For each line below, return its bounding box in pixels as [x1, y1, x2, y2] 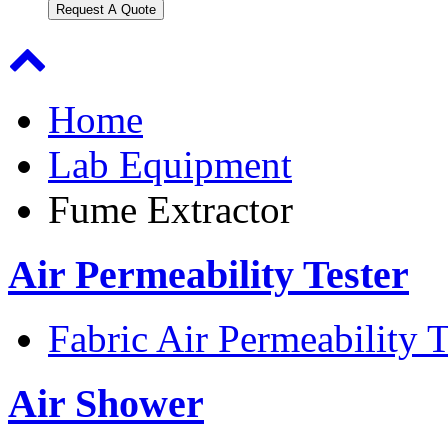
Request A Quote [56, 2, 156, 17]
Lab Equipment [48, 143, 292, 186]
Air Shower [8, 381, 204, 427]
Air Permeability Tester [8, 251, 409, 297]
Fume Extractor [48, 188, 293, 231]
